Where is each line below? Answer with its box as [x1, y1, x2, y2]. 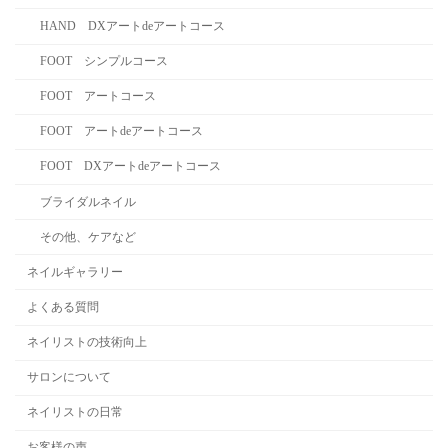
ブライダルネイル [39, 194, 136, 209]
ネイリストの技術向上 [27, 335, 148, 350]
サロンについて [27, 370, 112, 385]
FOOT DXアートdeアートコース [39, 159, 221, 174]
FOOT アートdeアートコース [39, 124, 203, 139]
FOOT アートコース [39, 89, 156, 104]
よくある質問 [27, 299, 100, 314]
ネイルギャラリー [27, 264, 124, 279]
